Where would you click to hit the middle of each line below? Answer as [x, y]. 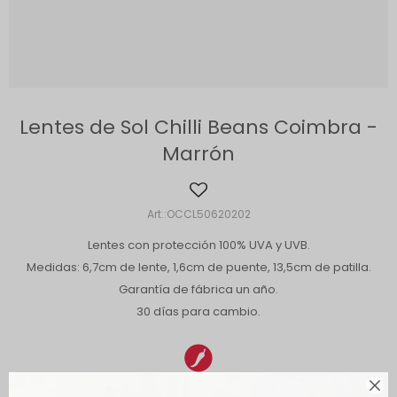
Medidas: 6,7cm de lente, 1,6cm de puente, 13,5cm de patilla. [198, 267]
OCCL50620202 [208, 214]
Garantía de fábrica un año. [198, 289]
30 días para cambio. [198, 311]
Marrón [198, 154]
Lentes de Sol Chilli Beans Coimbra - [198, 127]
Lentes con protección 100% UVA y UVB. [198, 245]
